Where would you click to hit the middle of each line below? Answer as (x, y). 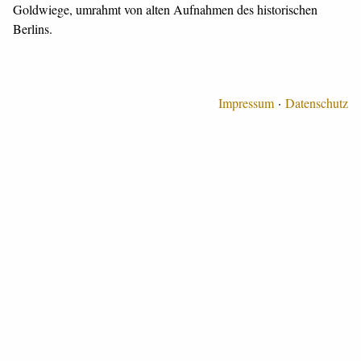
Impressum (246, 103)
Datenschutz (317, 103)
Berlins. (33, 29)
